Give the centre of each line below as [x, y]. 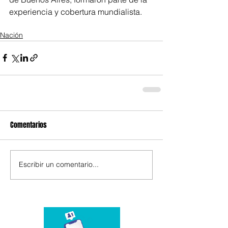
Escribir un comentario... [59, 165]
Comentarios [28, 125]
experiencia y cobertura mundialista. [76, 11]
